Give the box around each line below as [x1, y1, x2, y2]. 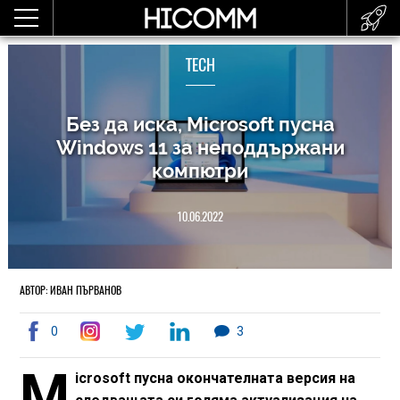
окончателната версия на [177, 370, 356, 387]
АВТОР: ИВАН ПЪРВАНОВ [19, 283, 121, 297]
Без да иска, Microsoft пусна [65, 112, 335, 136]
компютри [152, 159, 248, 182]
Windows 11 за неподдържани [55, 136, 345, 159]
